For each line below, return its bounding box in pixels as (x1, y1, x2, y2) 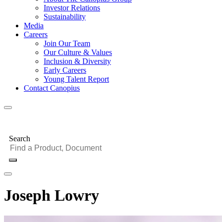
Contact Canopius (24, 84, 80, 92)
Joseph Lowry (4, 186, 99, 205)
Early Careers (44, 66, 86, 74)
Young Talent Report (44, 75, 109, 83)
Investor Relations (44, 3, 100, 12)
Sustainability (44, 12, 86, 21)
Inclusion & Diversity (44, 57, 111, 65)
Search (9, 134, 30, 143)
